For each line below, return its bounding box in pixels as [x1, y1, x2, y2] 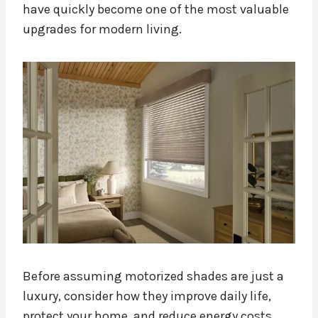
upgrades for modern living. [23, 21, 182, 38]
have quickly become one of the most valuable [23, 1, 289, 18]
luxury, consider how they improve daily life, [23, 288, 271, 305]
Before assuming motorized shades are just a [23, 268, 284, 285]
